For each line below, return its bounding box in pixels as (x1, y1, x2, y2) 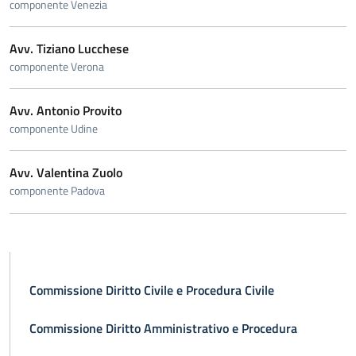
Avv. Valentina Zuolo (10, 163, 122, 182)
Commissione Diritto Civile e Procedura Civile (29, 281, 274, 300)
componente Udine (10, 120, 98, 137)
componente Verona (10, 58, 104, 75)
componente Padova (10, 182, 105, 199)
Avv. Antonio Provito (10, 101, 122, 120)
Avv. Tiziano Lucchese (10, 39, 129, 58)
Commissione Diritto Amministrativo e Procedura (29, 319, 297, 338)
